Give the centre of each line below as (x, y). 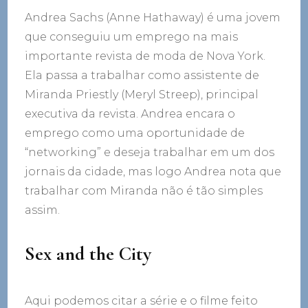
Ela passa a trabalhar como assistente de (142, 76)
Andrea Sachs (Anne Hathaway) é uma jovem (153, 18)
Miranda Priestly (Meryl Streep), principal (142, 95)
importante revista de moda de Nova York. (145, 56)
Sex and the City (88, 254)
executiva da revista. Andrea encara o (130, 114)
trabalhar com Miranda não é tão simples (144, 191)
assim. (43, 210)
